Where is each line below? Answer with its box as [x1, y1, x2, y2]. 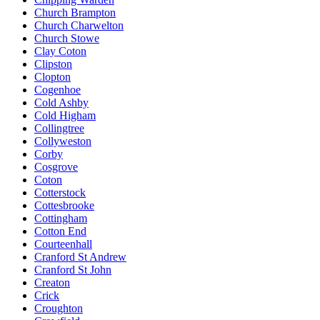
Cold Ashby [34, 96, 89, 109]
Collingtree [34, 121, 84, 134]
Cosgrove [34, 160, 78, 173]
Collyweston [34, 134, 91, 147]
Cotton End [34, 224, 86, 237]
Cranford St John [34, 263, 111, 276]
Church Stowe [34, 31, 99, 44]
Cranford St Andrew [34, 250, 126, 263]
